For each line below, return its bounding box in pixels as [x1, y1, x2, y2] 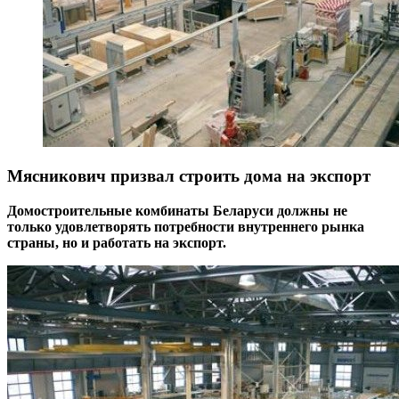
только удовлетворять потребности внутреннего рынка [7, 219, 364, 234]
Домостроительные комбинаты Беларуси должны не [7, 203, 347, 218]
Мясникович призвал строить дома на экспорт [7, 167, 370, 186]
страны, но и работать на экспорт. [7, 235, 226, 250]
